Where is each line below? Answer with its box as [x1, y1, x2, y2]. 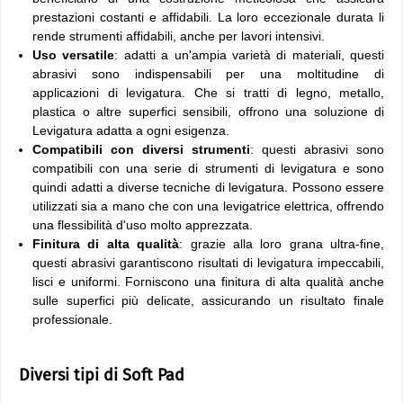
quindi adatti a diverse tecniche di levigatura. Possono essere [32, 180, 384, 194]
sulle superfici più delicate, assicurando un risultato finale [32, 293, 384, 308]
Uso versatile [32, 48, 115, 62]
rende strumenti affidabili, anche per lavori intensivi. [32, 29, 325, 43]
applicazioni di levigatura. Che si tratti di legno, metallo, [32, 85, 384, 100]
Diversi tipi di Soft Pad [19, 365, 184, 385]
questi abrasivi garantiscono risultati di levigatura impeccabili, [32, 255, 384, 270]
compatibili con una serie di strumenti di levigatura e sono [32, 161, 384, 175]
